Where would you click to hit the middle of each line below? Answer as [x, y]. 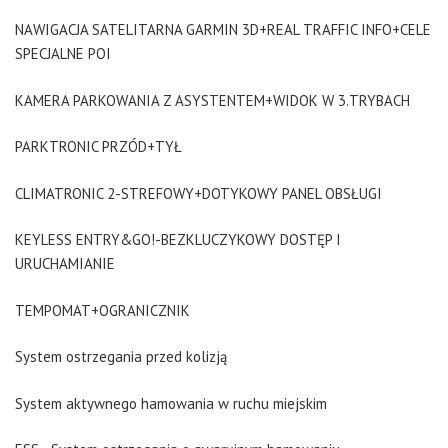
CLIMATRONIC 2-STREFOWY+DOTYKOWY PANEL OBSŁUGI [198, 193]
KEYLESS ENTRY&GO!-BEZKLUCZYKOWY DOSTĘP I [178, 239]
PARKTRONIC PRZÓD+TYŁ [98, 146]
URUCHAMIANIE [65, 263]
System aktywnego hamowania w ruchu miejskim [171, 403]
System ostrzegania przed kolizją [121, 356]
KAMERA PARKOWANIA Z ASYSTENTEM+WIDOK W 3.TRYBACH [212, 100]
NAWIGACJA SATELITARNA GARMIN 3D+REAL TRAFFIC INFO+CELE [223, 29]
